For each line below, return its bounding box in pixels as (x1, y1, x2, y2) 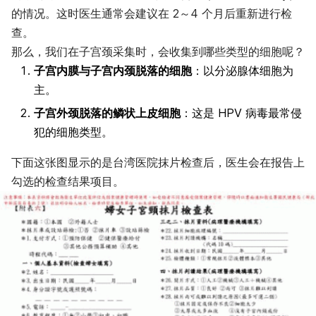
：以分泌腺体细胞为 (192, 63, 293, 78)
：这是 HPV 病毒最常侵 (181, 105, 302, 120)
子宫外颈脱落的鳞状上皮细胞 (34, 105, 181, 120)
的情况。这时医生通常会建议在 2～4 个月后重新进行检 (11, 6, 292, 20)
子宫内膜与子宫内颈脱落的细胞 (34, 63, 192, 78)
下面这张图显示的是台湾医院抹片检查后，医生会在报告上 (11, 154, 305, 169)
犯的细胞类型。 (34, 124, 113, 139)
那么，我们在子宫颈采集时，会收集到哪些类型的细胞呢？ (11, 44, 305, 59)
